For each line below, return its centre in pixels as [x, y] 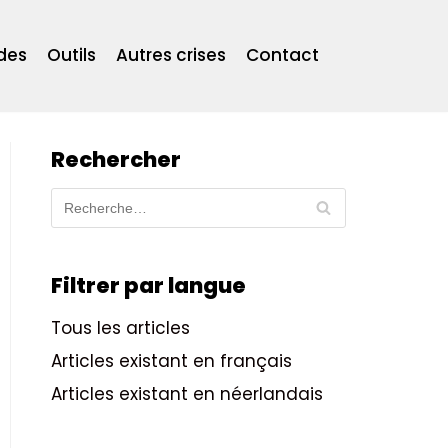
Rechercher [116, 159]
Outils [71, 55]
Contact [282, 55]
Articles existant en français [171, 360]
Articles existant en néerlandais [187, 393]
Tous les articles [120, 327]
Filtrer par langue [148, 285]
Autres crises [170, 55]
